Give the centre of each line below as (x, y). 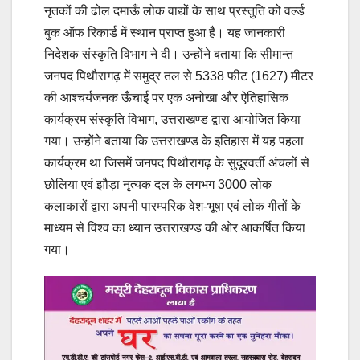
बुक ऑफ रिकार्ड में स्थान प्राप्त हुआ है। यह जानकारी (165, 32)
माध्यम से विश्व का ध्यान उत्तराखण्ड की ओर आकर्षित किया (175, 227)
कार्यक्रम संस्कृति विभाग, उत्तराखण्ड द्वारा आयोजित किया (172, 119)
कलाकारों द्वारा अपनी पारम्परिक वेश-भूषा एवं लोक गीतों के (172, 206)
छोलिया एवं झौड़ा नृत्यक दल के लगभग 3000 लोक (158, 184)
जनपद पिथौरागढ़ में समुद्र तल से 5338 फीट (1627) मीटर (179, 76)
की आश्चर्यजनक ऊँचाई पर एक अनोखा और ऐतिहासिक (166, 97)
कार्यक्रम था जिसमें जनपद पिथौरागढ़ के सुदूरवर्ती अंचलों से (177, 162)
